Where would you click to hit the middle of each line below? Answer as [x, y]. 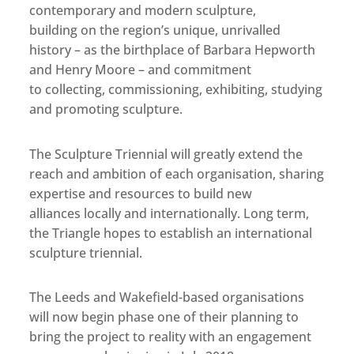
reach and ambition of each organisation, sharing [177, 173]
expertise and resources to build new [141, 193]
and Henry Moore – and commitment [141, 70]
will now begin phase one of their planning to [164, 316]
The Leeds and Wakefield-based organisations [167, 297]
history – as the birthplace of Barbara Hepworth [173, 50]
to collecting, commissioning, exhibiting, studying [176, 90]
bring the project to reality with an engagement [171, 336]
